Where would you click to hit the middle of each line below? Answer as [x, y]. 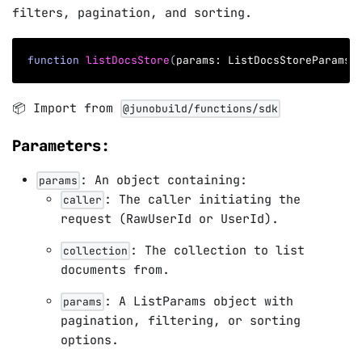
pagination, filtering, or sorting [181, 321]
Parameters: [61, 146]
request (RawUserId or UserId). [170, 219]
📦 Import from [66, 108]
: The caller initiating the [202, 200]
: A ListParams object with [199, 302]
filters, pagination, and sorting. [132, 13]
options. [90, 341]
